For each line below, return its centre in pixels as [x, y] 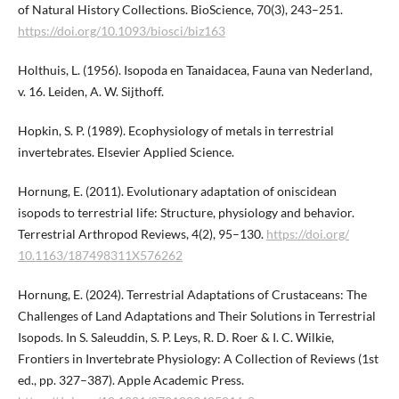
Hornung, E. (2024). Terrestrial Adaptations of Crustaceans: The [192, 295]
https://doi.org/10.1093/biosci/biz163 [121, 31]
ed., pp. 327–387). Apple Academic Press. [130, 380]
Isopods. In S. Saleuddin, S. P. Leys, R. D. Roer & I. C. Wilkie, [175, 338]
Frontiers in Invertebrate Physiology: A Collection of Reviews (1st [198, 359]
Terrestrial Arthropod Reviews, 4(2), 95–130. [142, 234]
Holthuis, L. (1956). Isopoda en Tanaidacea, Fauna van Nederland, [195, 70]
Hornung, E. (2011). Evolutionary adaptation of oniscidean [177, 191]
